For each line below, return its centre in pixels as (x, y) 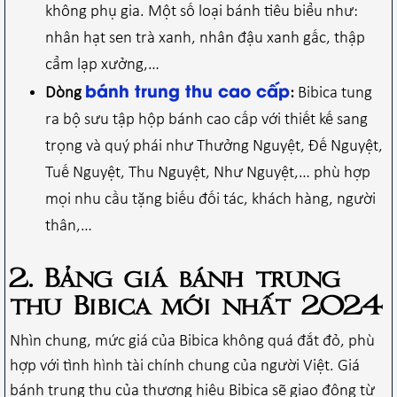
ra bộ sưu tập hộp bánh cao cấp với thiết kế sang (206, 120)
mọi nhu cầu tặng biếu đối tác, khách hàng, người (210, 199)
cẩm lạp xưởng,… (102, 65)
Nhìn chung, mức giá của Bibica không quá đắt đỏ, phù (192, 341)
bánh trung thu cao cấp (187, 90)
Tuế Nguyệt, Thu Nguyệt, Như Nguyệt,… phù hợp (208, 173)
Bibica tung (333, 93)
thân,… (69, 226)
